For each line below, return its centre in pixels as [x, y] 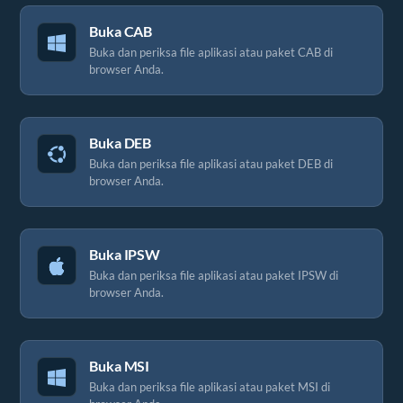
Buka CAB [121, 31]
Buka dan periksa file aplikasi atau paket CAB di [211, 52]
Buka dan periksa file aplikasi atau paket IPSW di [214, 275]
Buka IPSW [125, 254]
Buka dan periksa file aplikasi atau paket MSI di [210, 387]
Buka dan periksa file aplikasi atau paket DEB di [211, 164]
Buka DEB [121, 143]
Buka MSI [120, 366]
